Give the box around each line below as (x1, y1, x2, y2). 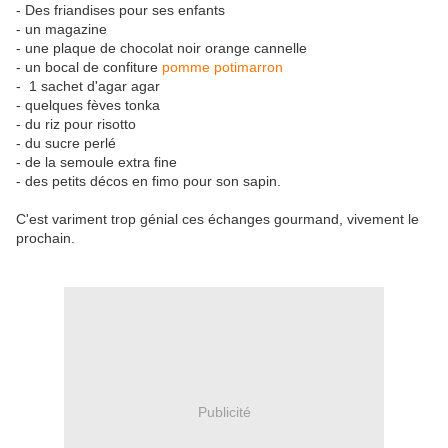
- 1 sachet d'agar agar (16, 78, 160, 95)
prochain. (16, 230, 75, 247)
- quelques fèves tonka (16, 97, 160, 114)
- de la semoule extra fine (16, 154, 177, 171)
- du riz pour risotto (16, 116, 136, 133)
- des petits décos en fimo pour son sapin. (16, 173, 281, 190)
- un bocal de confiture (16, 59, 162, 76)
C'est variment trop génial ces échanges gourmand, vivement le (16, 211, 419, 228)
